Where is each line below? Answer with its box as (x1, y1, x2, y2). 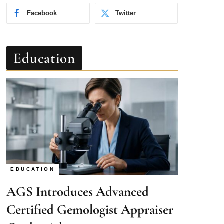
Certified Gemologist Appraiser (6, 187, 174, 204)
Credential (6, 205, 63, 222)
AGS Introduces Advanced (6, 169, 149, 186)
